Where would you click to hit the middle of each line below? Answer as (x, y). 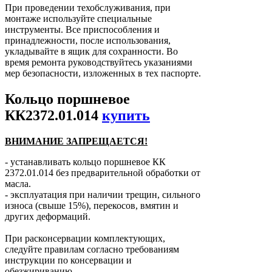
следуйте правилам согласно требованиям (92, 250)
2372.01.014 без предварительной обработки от (103, 173)
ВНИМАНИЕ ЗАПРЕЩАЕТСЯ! (76, 141)
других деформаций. (48, 217)
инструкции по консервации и (68, 260)
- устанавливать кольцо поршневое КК (85, 162)
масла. (18, 184)
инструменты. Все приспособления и (82, 30)
